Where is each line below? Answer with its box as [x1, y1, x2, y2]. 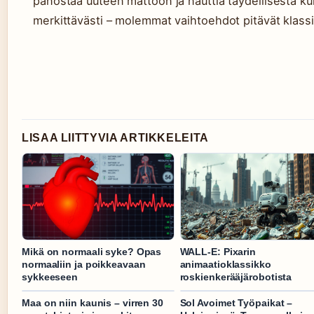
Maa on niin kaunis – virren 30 [22, 297, 163, 309]
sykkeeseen [22, 271, 78, 283]
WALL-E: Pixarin [179, 246, 257, 258]
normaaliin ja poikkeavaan [22, 259, 146, 271]
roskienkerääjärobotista [179, 271, 292, 283]
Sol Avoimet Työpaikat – [179, 297, 293, 309]
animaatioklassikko [179, 259, 271, 271]
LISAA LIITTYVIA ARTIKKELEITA [22, 132, 209, 144]
